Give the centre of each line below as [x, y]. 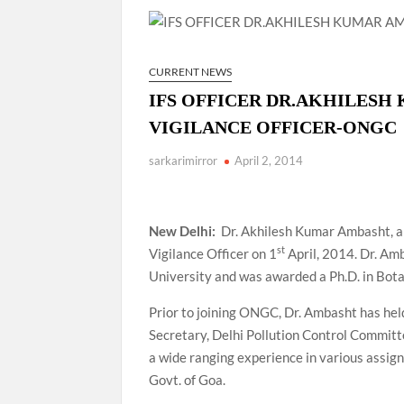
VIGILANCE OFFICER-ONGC [273, 127]
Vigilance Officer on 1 [213, 253]
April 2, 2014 [269, 160]
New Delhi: [184, 230]
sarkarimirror [184, 160]
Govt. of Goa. [188, 379]
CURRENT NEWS [191, 71]
